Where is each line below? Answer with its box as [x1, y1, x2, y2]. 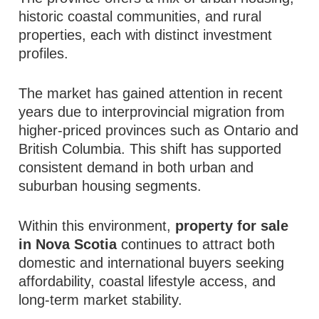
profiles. [19, 46, 69, 61]
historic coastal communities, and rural [19, 9, 262, 24]
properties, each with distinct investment [19, 27, 273, 43]
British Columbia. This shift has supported [19, 141, 282, 157]
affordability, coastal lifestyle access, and [19, 273, 276, 289]
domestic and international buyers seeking [19, 255, 285, 271]
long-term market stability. [19, 292, 183, 308]
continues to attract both [117, 236, 276, 252]
